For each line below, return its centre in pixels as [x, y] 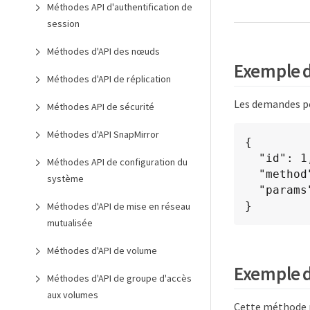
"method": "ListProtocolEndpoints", [252, 174]
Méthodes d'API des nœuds [103, 51]
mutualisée [70, 223]
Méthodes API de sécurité [101, 107]
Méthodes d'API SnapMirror [103, 134]
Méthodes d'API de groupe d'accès [119, 278]
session [63, 24]
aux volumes [73, 295]
